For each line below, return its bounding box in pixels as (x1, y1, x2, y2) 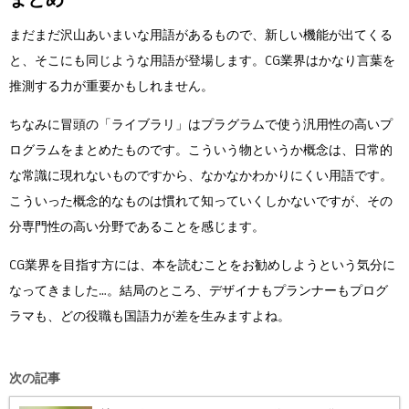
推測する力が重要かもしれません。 (9, 76, 214, 95)
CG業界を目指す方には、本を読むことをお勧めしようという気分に (9, 255, 395, 274)
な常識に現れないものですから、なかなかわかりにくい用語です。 (9, 165, 393, 184)
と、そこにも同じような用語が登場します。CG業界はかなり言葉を (9, 50, 395, 69)
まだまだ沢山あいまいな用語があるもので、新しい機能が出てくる (9, 25, 393, 44)
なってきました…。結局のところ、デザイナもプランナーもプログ (9, 280, 388, 299)
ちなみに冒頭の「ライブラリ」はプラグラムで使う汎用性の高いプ (9, 114, 393, 133)
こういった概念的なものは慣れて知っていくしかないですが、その (9, 191, 393, 210)
